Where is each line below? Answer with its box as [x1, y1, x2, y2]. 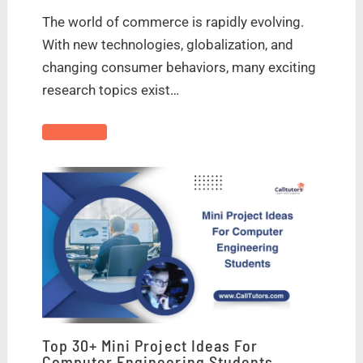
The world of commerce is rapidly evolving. [41, 14, 304, 31]
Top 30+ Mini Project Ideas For [41, 335, 258, 356]
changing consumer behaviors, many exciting [41, 59, 316, 76]
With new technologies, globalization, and [41, 36, 293, 53]
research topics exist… [41, 82, 179, 99]
